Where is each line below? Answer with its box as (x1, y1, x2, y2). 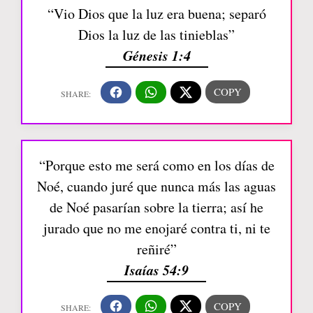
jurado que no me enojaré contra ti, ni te (43, 218, 270, 238)
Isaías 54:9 (124, 259, 189, 279)
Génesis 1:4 (122, 45, 191, 65)
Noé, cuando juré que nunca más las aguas (37, 176, 276, 196)
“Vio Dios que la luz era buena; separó (47, 4, 266, 23)
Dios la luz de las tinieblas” (78, 25, 235, 44)
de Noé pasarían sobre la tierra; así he (50, 197, 263, 217)
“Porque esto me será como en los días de (38, 155, 275, 175)
